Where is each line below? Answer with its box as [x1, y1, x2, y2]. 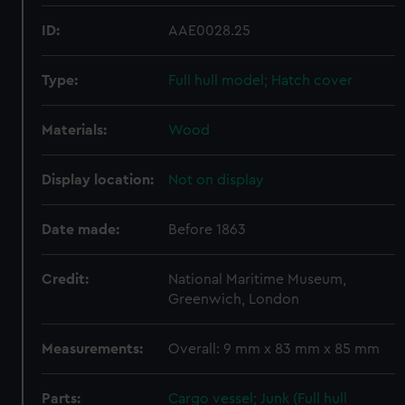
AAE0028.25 [168, 24, 251, 38]
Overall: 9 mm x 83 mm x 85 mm [168, 342, 381, 356]
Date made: [42, 222, 120, 237]
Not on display [168, 173, 265, 187]
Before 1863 [168, 222, 247, 237]
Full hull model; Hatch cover [168, 73, 353, 88]
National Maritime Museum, [168, 272, 347, 287]
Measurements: [42, 342, 144, 356]
